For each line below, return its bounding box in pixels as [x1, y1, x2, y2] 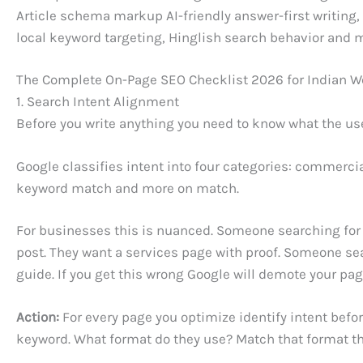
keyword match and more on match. [16, 179, 239, 196]
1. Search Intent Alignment [16, 93, 179, 110]
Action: [16, 308, 59, 325]
